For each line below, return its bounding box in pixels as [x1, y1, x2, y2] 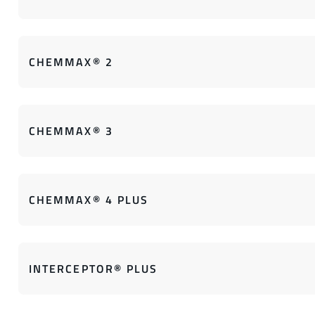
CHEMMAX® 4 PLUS [29, 191, 149, 208]
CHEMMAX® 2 [29, 53, 113, 70]
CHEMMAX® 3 [29, 122, 113, 139]
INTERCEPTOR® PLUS [29, 260, 158, 277]
